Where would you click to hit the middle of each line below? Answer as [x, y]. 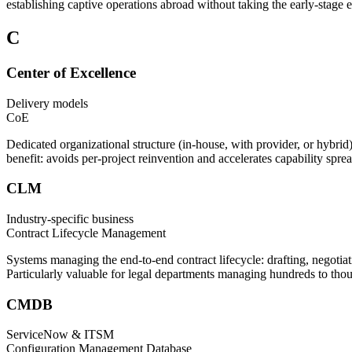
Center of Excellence [71, 72]
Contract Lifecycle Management [86, 233]
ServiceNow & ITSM [60, 335]
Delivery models [47, 103]
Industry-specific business [70, 218]
